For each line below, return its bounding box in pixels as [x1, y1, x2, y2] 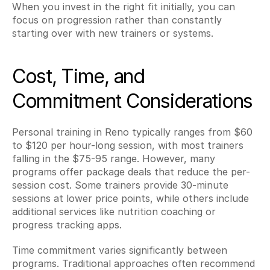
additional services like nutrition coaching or [12, 206, 216, 218]
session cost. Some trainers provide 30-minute [12, 179, 228, 191]
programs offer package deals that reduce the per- [12, 166, 250, 178]
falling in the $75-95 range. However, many [12, 152, 215, 165]
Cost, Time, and [12, 64, 145, 88]
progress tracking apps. [12, 219, 122, 231]
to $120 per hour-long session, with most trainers [12, 139, 243, 151]
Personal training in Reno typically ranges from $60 [12, 126, 253, 138]
